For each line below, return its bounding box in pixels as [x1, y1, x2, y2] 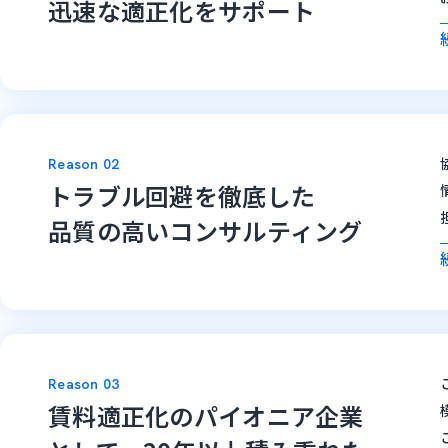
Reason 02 [48, 155, 120, 174]
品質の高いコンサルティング [48, 213, 363, 249]
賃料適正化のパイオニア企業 [48, 398, 364, 434]
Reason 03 [48, 375, 120, 394]
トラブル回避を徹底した [48, 178, 316, 214]
